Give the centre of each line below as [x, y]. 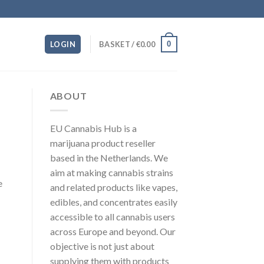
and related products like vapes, [113, 187]
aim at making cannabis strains [111, 172]
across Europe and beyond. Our [113, 231]
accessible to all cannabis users [112, 216]
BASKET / [118, 44]
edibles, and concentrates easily [113, 202]
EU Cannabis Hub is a [93, 128]
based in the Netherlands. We [109, 157]
